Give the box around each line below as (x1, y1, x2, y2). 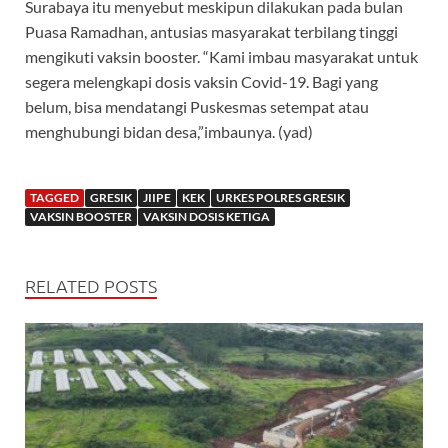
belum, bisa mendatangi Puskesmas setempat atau (25, 96, 369, 116)
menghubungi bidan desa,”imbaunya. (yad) (25, 121, 313, 141)
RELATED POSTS (25, 273, 157, 297)
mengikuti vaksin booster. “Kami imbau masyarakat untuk (25, 46, 418, 66)
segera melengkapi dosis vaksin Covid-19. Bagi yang (25, 71, 378, 91)
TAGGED (30, 189, 79, 205)
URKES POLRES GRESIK (216, 189, 345, 205)
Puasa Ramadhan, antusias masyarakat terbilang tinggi (25, 21, 398, 41)
